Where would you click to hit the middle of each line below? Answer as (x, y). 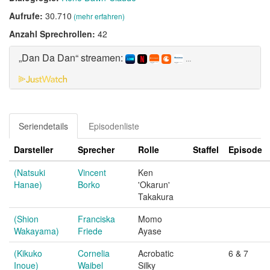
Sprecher (96, 149)
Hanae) (28, 184)
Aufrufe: (27, 16)
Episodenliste (114, 126)
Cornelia (94, 253)
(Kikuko (28, 253)
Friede (90, 231)
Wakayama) (36, 231)
